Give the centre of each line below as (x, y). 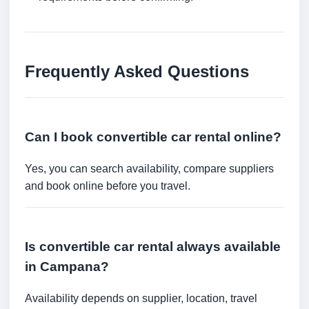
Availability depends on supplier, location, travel (141, 298)
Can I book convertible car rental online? (153, 137)
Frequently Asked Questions (137, 72)
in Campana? (67, 267)
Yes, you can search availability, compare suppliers (149, 169)
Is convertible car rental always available (153, 247)
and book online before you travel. (108, 186)
